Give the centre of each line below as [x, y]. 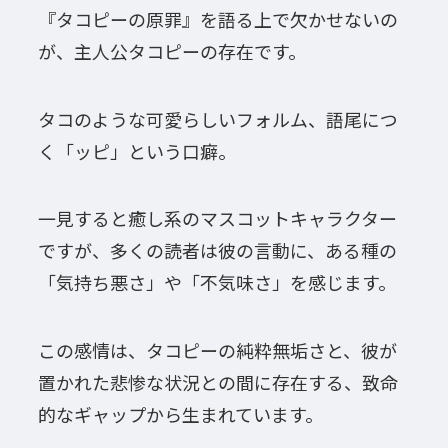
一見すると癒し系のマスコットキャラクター [217, 218]
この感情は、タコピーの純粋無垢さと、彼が [217, 350]
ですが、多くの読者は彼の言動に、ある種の [217, 250]
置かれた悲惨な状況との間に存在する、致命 [217, 382]
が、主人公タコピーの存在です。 [171, 50]
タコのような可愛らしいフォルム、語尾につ [217, 118]
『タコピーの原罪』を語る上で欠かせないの [217, 18]
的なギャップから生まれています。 [180, 414]
